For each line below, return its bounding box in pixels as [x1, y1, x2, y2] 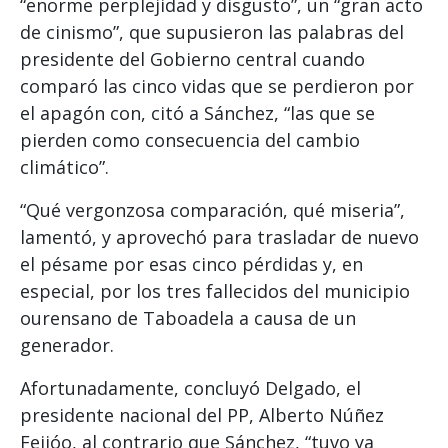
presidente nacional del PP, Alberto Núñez [20, 402, 384, 427]
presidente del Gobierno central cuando [20, 46, 365, 71]
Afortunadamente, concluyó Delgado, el [20, 375, 361, 400]
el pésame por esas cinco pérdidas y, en [20, 251, 363, 276]
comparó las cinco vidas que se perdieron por [20, 73, 414, 98]
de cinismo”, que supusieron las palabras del [20, 19, 404, 44]
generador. [20, 332, 114, 357]
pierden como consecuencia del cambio [20, 127, 360, 152]
